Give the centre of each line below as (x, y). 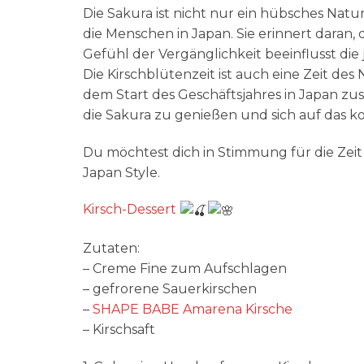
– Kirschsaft (119, 329)
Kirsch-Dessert (130, 210)
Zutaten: (111, 248)
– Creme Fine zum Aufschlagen (185, 268)
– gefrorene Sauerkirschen (170, 288)
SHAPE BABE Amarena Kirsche (193, 309)
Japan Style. (121, 172)
